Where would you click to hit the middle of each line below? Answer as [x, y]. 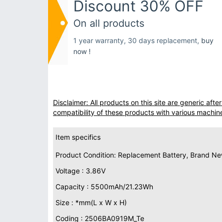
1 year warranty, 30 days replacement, [137, 40]
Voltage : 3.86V [81, 171]
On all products [109, 23]
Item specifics [78, 137]
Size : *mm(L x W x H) [91, 202]
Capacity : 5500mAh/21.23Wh [104, 187]
